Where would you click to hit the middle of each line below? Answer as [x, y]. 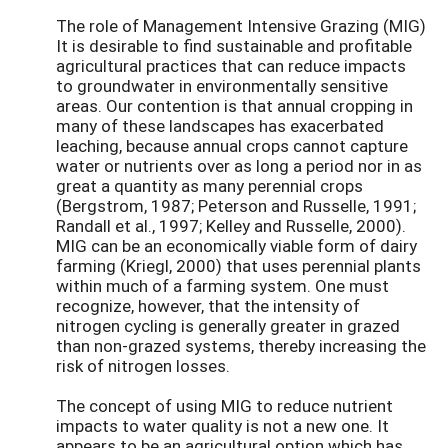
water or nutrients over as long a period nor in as [239, 166]
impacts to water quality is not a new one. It [222, 426]
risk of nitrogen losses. [143, 366]
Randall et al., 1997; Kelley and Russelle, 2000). [231, 226]
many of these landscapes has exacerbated [220, 126]
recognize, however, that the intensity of [208, 306]
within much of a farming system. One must [222, 286]
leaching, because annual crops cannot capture [232, 146]
